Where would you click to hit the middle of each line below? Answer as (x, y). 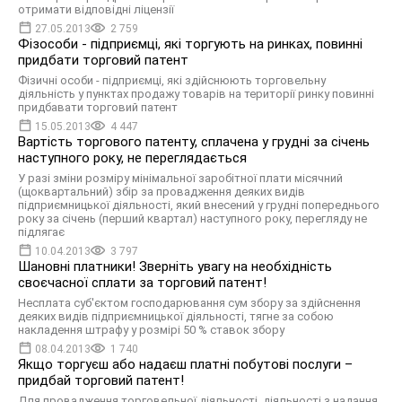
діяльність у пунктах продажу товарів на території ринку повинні (196, 94)
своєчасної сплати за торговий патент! (142, 283)
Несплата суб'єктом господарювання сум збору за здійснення (189, 303)
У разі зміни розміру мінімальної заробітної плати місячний (180, 178)
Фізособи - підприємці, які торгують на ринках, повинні (190, 44)
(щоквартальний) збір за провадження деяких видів (162, 192)
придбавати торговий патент (98, 107)
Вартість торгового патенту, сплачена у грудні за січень (194, 142)
